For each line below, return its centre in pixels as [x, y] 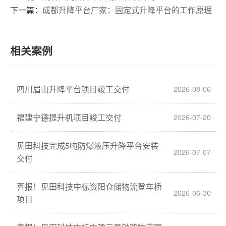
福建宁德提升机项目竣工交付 [69, 117]
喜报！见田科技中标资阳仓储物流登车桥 [89, 186]
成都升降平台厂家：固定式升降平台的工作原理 [127, 10]
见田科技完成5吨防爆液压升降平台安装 [88, 145]
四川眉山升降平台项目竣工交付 [73, 89]
